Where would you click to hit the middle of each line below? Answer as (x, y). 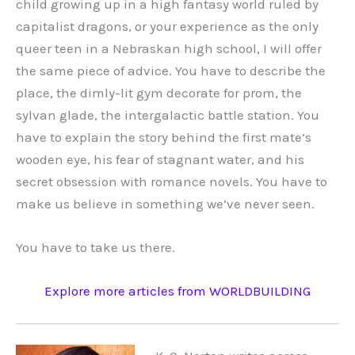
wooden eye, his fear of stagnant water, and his (160, 159)
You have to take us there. (95, 247)
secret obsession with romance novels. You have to (172, 181)
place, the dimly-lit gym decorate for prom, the (159, 92)
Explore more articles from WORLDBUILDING (177, 291)
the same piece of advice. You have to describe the (171, 70)
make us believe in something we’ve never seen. (165, 203)
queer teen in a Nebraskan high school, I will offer (169, 48)
